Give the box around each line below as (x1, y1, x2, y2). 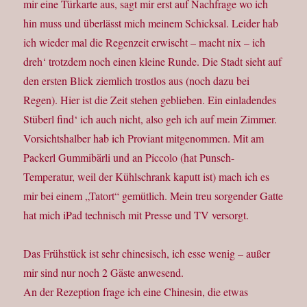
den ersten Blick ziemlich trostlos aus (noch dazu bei (23, 73, 250, 88)
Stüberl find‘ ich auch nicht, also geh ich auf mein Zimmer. (23, 112, 278, 127)
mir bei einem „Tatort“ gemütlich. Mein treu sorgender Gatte (23, 188, 284, 204)
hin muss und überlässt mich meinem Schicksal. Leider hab (23, 16, 279, 31)
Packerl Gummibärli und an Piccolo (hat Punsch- (23, 150, 235, 165)
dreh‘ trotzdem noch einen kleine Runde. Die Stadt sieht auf (23, 54, 282, 69)
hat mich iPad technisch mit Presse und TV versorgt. (23, 208, 249, 223)
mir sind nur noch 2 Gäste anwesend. (23, 265, 184, 280)
